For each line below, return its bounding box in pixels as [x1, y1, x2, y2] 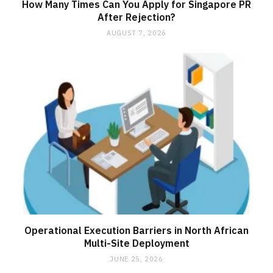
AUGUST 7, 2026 [106, 28, 167, 37]
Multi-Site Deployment [83, 237, 190, 250]
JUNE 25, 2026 [110, 255, 163, 264]
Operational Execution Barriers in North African [24, 224, 249, 237]
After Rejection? [97, 10, 175, 23]
